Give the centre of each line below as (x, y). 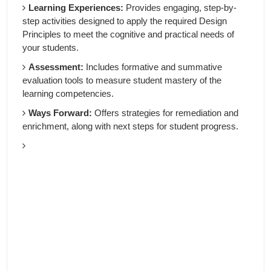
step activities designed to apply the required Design (125, 21)
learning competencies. (68, 94)
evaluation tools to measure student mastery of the (122, 80)
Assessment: (56, 67)
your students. (51, 48)
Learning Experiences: (76, 8)
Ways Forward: (60, 113)
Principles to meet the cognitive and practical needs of (129, 34)
